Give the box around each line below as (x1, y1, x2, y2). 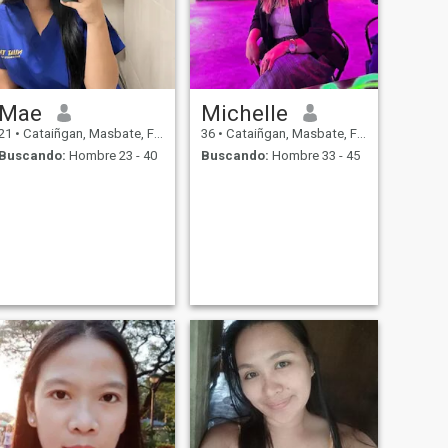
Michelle (200, 99, 288, 126)
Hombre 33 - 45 (268, 148, 360, 164)
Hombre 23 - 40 (65, 148, 157, 164)
